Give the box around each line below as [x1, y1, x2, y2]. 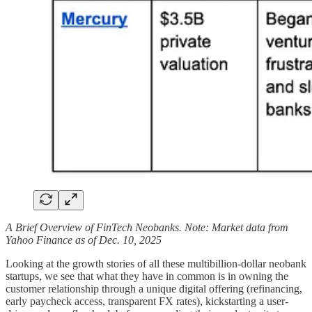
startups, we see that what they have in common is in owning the [6, 270, 288, 283]
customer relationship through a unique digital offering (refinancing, [6, 283, 302, 295]
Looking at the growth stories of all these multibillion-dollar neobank [6, 258, 306, 270]
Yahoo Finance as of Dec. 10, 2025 [6, 234, 162, 247]
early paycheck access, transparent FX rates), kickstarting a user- [6, 295, 288, 308]
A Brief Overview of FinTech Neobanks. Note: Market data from [6, 221, 288, 234]
